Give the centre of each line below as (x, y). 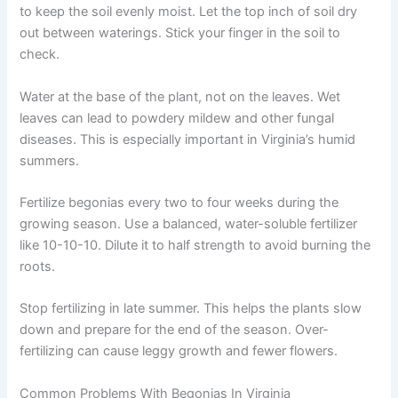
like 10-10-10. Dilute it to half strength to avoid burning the (195, 245)
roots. (38, 266)
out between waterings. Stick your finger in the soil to (180, 33)
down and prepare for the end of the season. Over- (175, 330)
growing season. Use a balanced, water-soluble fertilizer (189, 223)
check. (40, 55)
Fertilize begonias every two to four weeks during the (179, 202)
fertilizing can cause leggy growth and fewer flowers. (179, 351)
